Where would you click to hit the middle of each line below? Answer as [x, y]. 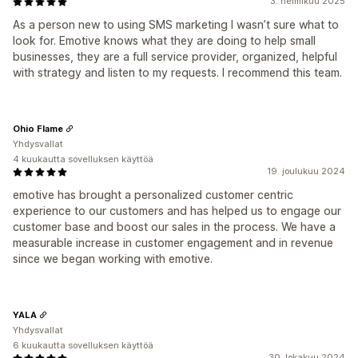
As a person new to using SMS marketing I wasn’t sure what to [176, 24]
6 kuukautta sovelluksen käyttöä [83, 345]
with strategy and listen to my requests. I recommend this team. [177, 72]
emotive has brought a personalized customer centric [153, 195]
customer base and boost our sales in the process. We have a [174, 227]
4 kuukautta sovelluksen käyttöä [83, 159]
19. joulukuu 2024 [306, 171]
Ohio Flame [38, 128]
